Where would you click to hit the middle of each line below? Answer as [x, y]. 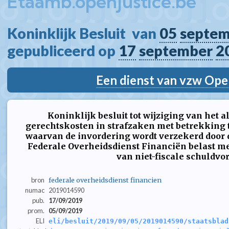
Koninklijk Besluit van [83, 33]
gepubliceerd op [63, 51]
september [176, 51]
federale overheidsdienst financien [105, 180]
